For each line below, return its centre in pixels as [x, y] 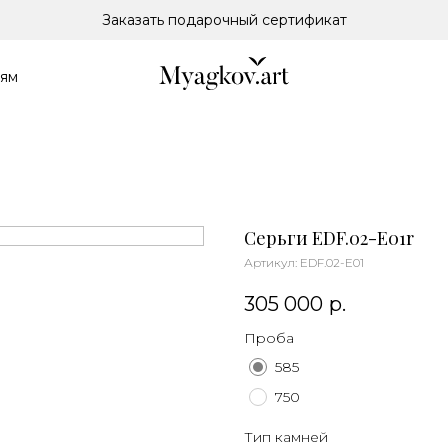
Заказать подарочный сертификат [224, 20]
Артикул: [272, 262]
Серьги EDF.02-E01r [329, 238]
